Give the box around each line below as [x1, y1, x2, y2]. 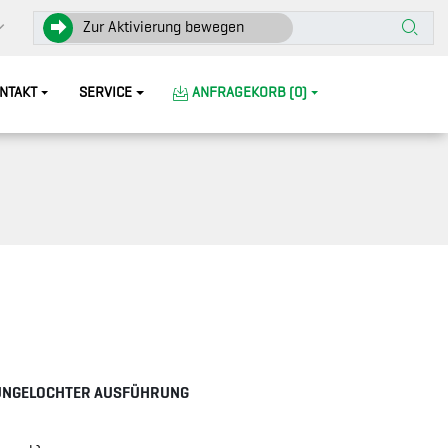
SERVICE [79, 84, 133, 101]
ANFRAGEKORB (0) [191, 84, 307, 101]
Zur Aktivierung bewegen [83, 18, 244, 36]
